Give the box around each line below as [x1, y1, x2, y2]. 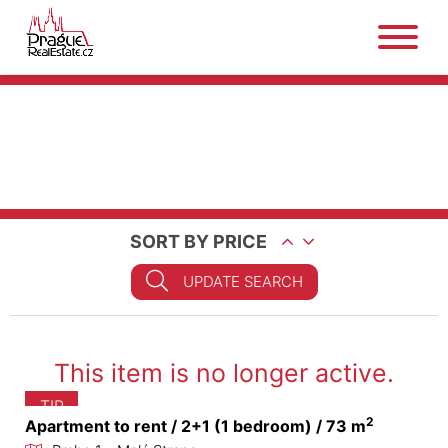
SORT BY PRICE [129, 231, 267, 252]
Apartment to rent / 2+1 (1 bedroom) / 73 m [25, 415, 366, 436]
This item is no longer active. [54, 357, 394, 388]
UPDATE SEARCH [182, 272, 303, 291]
